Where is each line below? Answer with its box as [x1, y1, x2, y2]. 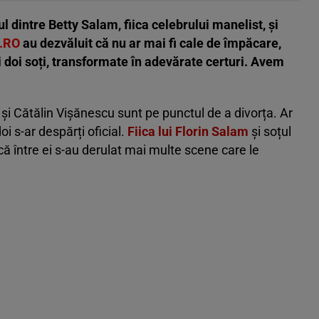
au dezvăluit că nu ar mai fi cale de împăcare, [20, 36, 281, 51]
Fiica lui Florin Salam [127, 124, 249, 140]
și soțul [249, 124, 291, 140]
